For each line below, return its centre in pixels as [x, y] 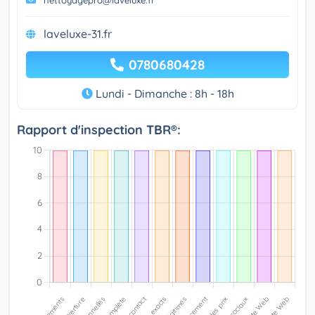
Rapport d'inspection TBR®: [99, 130]
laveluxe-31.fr [78, 34]
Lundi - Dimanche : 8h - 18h [163, 94]
